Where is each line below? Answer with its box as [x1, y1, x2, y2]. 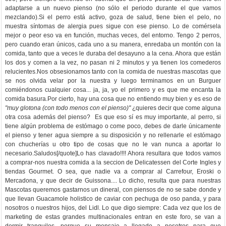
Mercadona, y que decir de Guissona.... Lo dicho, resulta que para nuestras [5, 177, 221, 184]
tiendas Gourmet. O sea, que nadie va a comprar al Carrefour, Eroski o [5, 168, 221, 175]
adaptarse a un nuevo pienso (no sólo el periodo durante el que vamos [5, 5, 221, 12]
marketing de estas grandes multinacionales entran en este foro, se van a [5, 213, 221, 220]
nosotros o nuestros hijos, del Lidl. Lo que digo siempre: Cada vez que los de [5, 204, 221, 211]
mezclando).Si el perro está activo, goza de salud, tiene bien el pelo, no [5, 14, 221, 21]
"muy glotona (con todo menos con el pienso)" [5, 104, 131, 111]
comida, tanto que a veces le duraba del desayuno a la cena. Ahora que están [5, 50, 221, 57]
